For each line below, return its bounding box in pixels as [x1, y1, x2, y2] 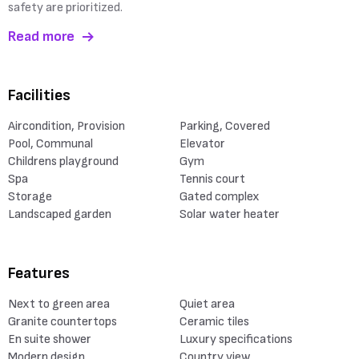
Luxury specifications [179, 332, 292, 347]
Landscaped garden [8, 207, 111, 222]
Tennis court [179, 171, 245, 187]
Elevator [179, 136, 225, 151]
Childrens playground [8, 154, 119, 169]
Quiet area [179, 296, 235, 312]
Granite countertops [8, 314, 117, 329]
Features [8, 264, 70, 283]
